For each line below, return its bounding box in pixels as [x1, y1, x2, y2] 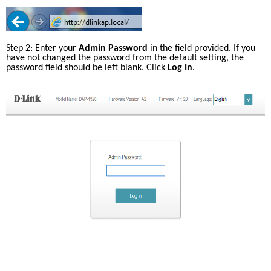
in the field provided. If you [148, 44, 255, 53]
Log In [168, 63, 192, 73]
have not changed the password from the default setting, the [6, 53, 244, 63]
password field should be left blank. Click [6, 63, 168, 73]
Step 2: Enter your [6, 44, 79, 53]
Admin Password [79, 44, 148, 53]
